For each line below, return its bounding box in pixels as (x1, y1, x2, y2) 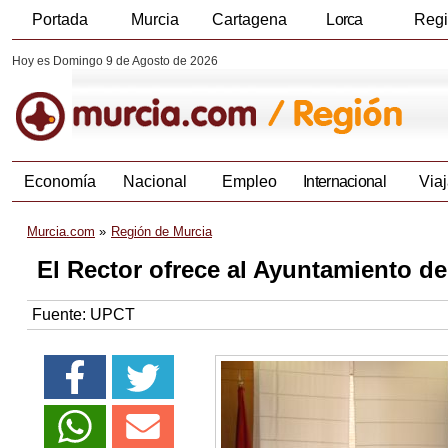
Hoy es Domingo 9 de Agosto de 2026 (12, 54, 218, 68)
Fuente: (32, 306, 90, 324)
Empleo (222, 173, 277, 191)
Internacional (303, 173, 386, 191)
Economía (23, 173, 96, 191)
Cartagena (212, 11, 287, 28)
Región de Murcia (111, 224, 212, 240)
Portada (31, 11, 88, 28)
